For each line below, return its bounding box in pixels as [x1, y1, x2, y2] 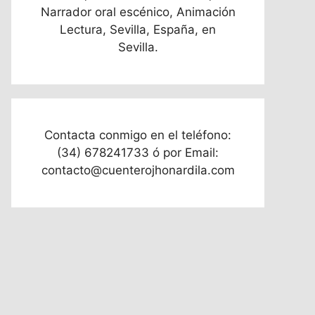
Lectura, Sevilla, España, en [60, 22, 216, 37]
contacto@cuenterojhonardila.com [41, 163, 235, 177]
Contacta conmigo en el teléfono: [44, 128, 231, 142]
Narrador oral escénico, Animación [40, 5, 236, 19]
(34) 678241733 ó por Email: [57, 146, 219, 160]
